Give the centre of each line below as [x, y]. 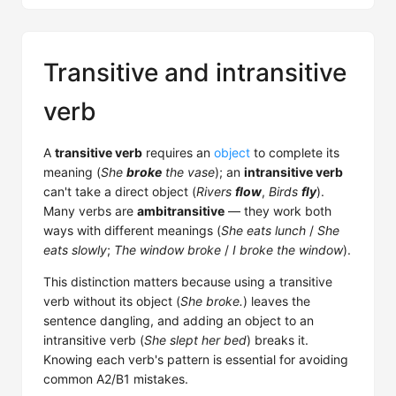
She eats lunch [263, 230]
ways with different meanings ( [132, 230]
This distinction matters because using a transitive [188, 282]
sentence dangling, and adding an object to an [179, 320]
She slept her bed [195, 340]
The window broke [168, 250]
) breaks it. [278, 340]
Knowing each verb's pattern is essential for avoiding [196, 359]
